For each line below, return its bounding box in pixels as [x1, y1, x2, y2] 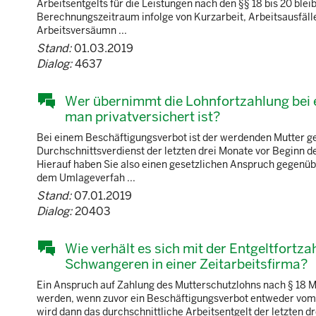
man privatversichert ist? [65, 108, 220, 126]
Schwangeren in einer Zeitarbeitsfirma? [65, 255, 308, 273]
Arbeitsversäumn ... [37, 24, 127, 37]
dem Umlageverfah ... [37, 171, 135, 185]
